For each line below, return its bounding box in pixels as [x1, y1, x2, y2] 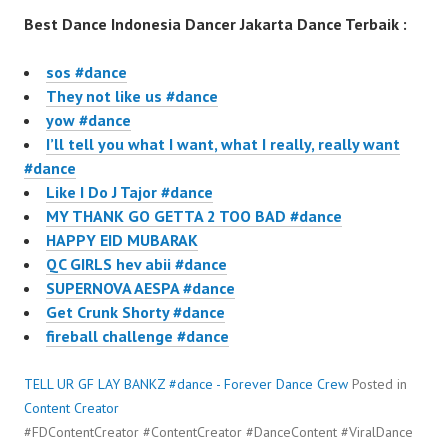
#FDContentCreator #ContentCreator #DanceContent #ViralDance [24, 423, 413, 442]
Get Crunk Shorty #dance [46, 302, 225, 323]
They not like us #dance [46, 86, 218, 107]
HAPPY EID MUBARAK [46, 230, 198, 251]
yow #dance [46, 110, 131, 131]
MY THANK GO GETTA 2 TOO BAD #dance [46, 206, 342, 227]
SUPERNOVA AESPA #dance [46, 278, 235, 299]
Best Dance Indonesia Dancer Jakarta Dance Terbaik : [24, 14, 407, 35]
